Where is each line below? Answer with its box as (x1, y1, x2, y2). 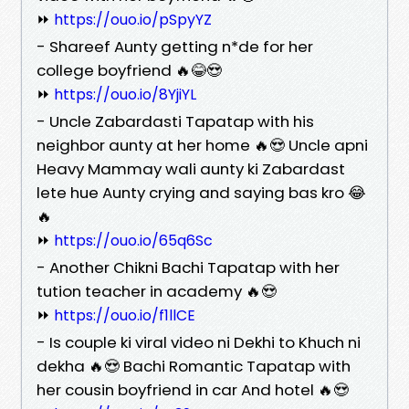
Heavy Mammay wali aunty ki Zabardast (37, 157, 345, 180)
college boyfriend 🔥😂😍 (37, 58, 222, 81)
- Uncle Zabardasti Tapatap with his (37, 110, 314, 132)
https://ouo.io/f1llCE (54, 304, 195, 326)
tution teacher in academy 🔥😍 (37, 279, 277, 302)
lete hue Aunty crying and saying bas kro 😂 (37, 181, 366, 204)
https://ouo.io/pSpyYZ (54, 8, 212, 30)
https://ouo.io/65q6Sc (54, 229, 213, 251)
